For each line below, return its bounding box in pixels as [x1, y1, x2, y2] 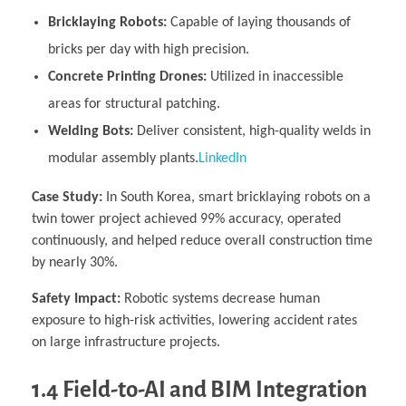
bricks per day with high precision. [47, 43, 249, 58]
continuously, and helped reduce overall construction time [32, 234, 372, 249]
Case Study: [32, 190, 102, 206]
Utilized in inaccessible [206, 70, 343, 85]
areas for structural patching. [47, 97, 220, 112]
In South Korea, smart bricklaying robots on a [102, 190, 371, 206]
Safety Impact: [32, 292, 121, 307]
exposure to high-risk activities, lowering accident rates [32, 314, 357, 329]
